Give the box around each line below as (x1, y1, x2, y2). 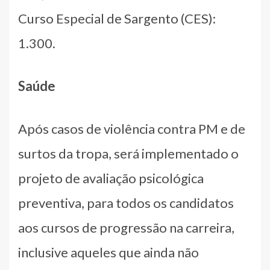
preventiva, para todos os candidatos (18, 194, 234, 211)
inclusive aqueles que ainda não (18, 243, 199, 260)
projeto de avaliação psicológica (18, 169, 204, 186)
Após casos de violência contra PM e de (18, 120, 245, 137)
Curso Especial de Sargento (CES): (18, 10, 216, 27)
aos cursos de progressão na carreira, (18, 219, 234, 236)
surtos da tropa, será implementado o (18, 145, 239, 162)
